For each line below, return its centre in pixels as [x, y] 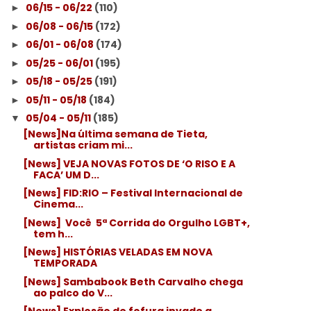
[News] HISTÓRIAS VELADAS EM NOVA [118, 252]
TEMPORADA [66, 263]
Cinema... [59, 204]
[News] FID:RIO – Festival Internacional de [133, 193]
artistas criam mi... [83, 145]
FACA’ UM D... [67, 175]
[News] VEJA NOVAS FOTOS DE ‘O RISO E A [129, 163]
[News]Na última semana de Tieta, [116, 134]
